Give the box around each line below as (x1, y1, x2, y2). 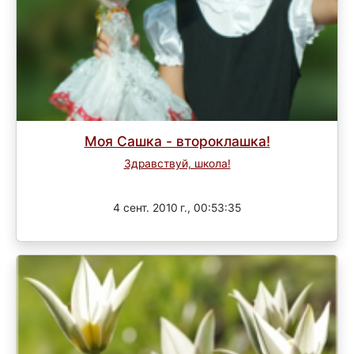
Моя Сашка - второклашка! (84, 132, 270, 149)
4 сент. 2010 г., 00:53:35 (113, 201, 241, 215)
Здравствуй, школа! (123, 156, 231, 170)
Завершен (156, 175, 198, 186)
